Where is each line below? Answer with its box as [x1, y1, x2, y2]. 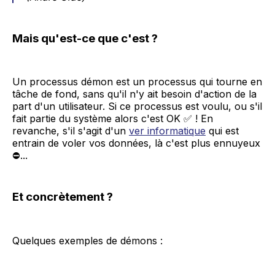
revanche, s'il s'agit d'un [12, 125, 129, 137]
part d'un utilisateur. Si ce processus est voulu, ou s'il [12, 100, 262, 113]
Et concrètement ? [12, 190, 113, 204]
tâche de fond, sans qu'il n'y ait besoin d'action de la [12, 88, 257, 101]
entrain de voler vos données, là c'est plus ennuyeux [12, 137, 260, 150]
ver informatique [129, 125, 206, 137]
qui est [206, 125, 239, 137]
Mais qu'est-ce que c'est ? [12, 31, 158, 45]
